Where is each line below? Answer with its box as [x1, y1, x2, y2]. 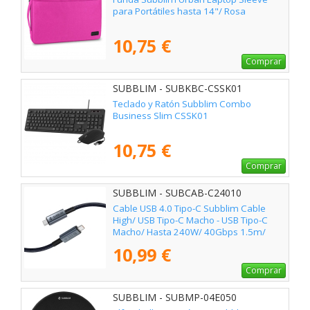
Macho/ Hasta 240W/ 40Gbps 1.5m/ [113, 225, 266, 238]
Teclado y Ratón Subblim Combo [113, 97, 251, 110]
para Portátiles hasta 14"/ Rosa [113, 4, 246, 17]
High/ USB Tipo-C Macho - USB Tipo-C [113, 213, 268, 226]
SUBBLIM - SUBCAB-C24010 [113, 185, 241, 199]
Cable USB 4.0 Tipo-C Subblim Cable [113, 201, 266, 215]
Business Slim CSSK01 [113, 109, 208, 122]
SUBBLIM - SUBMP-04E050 [113, 290, 237, 304]
